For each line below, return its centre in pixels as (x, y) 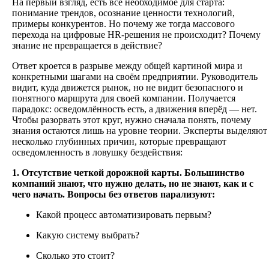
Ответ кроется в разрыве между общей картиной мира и (127, 66)
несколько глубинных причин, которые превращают (119, 142)
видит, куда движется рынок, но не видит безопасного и (128, 88)
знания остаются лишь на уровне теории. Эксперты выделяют (140, 131)
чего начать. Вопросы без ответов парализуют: (113, 195)
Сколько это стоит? (75, 256)
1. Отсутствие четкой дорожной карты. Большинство (128, 173)
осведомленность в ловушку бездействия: (97, 153)
